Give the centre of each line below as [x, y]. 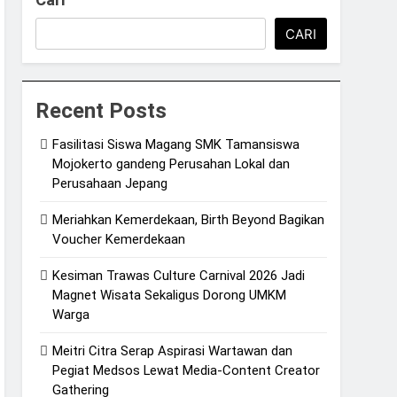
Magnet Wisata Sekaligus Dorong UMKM [170, 295]
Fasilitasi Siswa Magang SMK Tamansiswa [176, 144]
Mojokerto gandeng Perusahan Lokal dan [171, 163]
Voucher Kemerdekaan [119, 239]
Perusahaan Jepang [110, 183]
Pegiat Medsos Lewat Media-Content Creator [187, 370]
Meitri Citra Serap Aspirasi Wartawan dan [173, 350]
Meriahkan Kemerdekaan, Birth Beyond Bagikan [189, 219]
